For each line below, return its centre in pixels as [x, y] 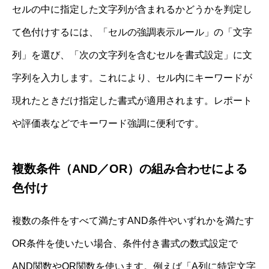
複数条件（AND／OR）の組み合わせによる [130, 168]
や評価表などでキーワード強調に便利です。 [108, 123]
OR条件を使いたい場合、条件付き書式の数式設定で [125, 243]
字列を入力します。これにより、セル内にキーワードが [132, 77]
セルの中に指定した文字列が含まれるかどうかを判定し [132, 9]
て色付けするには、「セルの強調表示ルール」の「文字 [132, 32]
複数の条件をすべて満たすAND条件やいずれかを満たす [133, 220]
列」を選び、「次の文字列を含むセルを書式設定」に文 [132, 55]
